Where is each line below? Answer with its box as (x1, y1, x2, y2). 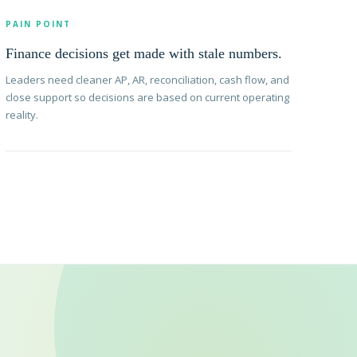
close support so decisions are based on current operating (6, 90, 290, 105)
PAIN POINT (6, 18, 72, 30)
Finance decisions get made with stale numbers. (6, 45, 283, 62)
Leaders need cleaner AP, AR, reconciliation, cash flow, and (6, 73, 290, 88)
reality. (6, 108, 39, 123)
